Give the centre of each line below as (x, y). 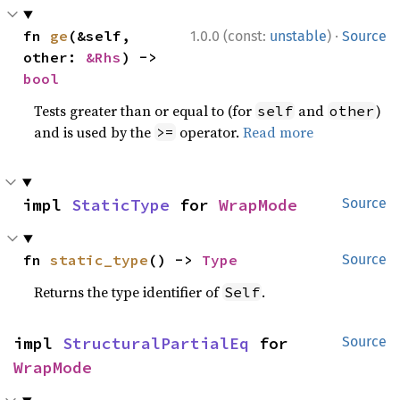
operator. (210, 132)
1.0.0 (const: (230, 36)
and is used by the (95, 132)
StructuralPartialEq (156, 343)
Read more (279, 132)
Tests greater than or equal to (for (145, 111)
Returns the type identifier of (129, 292)
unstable (298, 36)
